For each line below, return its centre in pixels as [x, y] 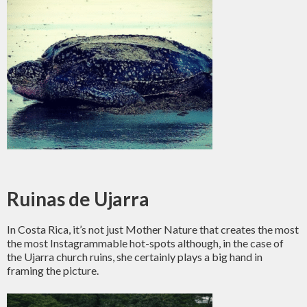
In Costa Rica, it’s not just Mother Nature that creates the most [153, 229]
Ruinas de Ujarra [78, 199]
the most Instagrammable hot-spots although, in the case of [145, 243]
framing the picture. [53, 270]
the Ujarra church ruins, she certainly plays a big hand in [135, 257]
